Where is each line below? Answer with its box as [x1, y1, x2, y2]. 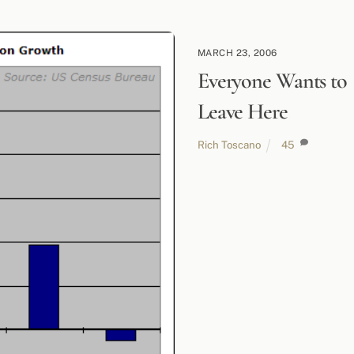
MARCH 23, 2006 [197, 47, 277, 58]
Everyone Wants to [197, 67, 347, 95]
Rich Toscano [197, 137, 261, 151]
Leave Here [197, 98, 288, 126]
